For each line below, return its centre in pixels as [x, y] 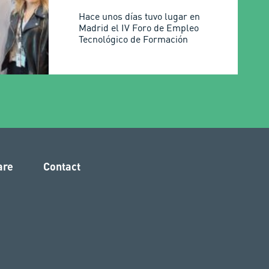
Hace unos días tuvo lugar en [140, 16]
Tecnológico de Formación [134, 39]
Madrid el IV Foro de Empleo [139, 28]
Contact [62, 166]
